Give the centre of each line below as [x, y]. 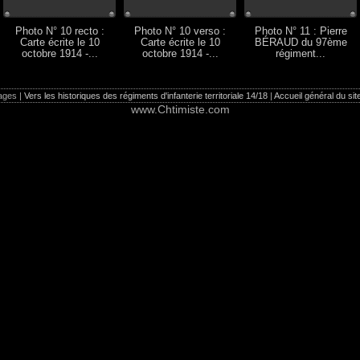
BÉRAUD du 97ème [301, 43]
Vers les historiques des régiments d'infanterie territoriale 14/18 [145, 96]
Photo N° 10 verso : [180, 31]
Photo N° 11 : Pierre [301, 31]
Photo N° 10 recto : [59, 31]
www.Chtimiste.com [180, 109]
